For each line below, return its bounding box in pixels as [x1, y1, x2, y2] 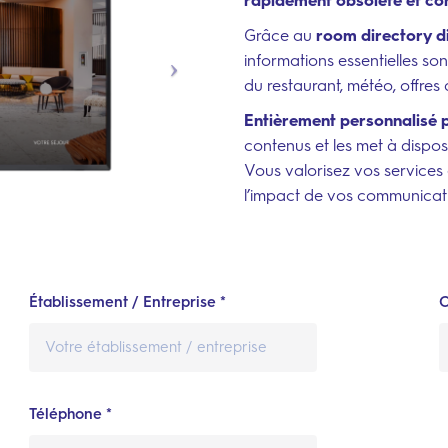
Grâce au [244, 25, 316, 45]
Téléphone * [29, 405, 112, 424]
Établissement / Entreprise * [29, 293, 226, 312]
